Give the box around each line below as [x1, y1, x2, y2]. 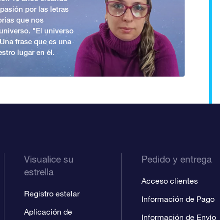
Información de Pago [141, 194, 215, 203]
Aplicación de [24, 207, 73, 216]
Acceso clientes [141, 176, 198, 185]
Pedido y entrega [141, 153, 212, 165]
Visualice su [24, 153, 74, 165]
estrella [24, 166, 54, 177]
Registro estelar [24, 189, 80, 198]
